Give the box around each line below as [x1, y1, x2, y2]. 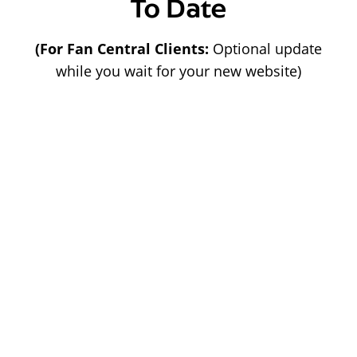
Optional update [213, 38, 322, 58]
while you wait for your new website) [56, 61, 301, 80]
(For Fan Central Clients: [35, 38, 213, 58]
